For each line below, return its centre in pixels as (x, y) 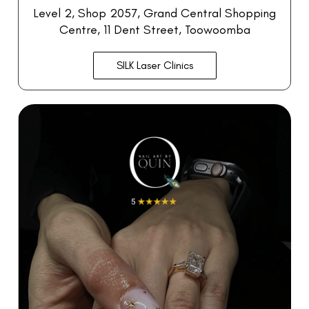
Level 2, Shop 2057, (88, 13)
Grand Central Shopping (210, 13)
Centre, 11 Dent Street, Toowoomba (154, 30)
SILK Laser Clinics (154, 66)
